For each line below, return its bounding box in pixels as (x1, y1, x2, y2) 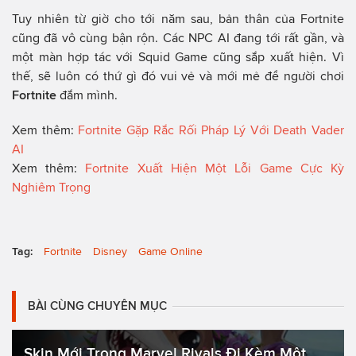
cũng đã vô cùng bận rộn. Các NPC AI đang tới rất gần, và (12, 31, 344, 45)
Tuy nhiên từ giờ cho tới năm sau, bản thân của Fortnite (12, 12, 344, 26)
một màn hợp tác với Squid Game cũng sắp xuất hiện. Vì (12, 50, 344, 64)
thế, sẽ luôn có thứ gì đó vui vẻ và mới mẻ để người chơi (12, 69, 344, 83)
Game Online (138, 246, 203, 258)
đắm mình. (56, 88, 118, 103)
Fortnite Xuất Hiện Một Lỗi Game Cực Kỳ (85, 161, 345, 176)
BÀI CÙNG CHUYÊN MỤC (28, 300, 167, 313)
